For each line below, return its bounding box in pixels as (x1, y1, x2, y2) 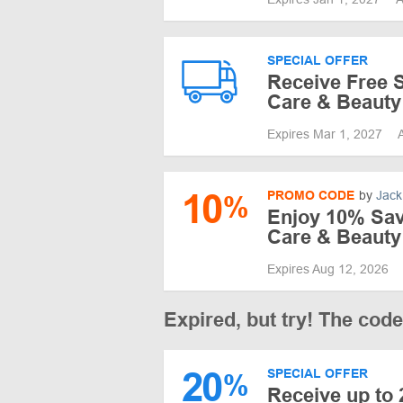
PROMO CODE (267, 187, 354, 202)
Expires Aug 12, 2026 (267, 261, 392, 276)
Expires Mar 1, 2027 (267, 126, 386, 141)
